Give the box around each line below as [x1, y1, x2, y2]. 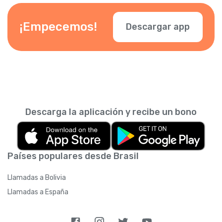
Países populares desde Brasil [7, 150, 139, 162]
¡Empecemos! [19, 20, 97, 34]
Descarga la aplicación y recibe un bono [25, 106, 197, 117]
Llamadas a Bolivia [7, 173, 66, 182]
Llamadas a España [7, 187, 68, 196]
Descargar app [126, 21, 190, 32]
